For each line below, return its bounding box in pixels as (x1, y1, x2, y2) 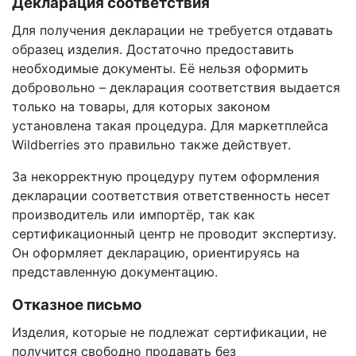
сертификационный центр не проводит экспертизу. (12, 226, 336, 242)
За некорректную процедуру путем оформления (12, 168, 319, 184)
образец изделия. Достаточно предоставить (12, 41, 294, 57)
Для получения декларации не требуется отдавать (12, 22, 333, 38)
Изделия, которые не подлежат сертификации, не (12, 324, 327, 340)
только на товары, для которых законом (12, 99, 270, 114)
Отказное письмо (12, 296, 141, 314)
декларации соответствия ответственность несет (12, 188, 331, 203)
